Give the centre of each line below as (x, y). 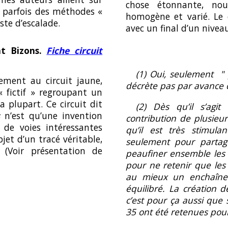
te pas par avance (187, 86)
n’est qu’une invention (54, 116)
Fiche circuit (75, 50)
